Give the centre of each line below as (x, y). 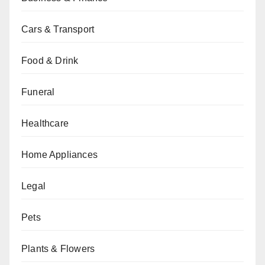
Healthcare (45, 123)
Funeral (38, 92)
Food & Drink (50, 60)
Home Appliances (59, 154)
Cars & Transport (58, 29)
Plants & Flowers (58, 248)
